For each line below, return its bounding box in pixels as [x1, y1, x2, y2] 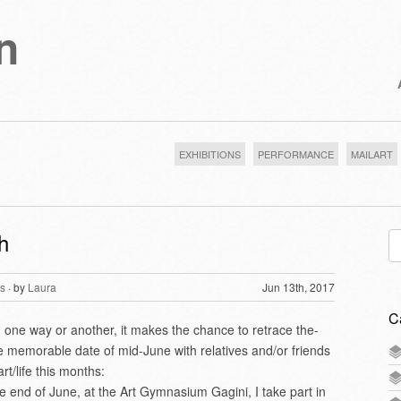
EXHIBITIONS [179, 147, 241, 161]
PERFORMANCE [258, 147, 334, 161]
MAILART [351, 147, 393, 161]
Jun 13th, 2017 [262, 279, 335, 294]
